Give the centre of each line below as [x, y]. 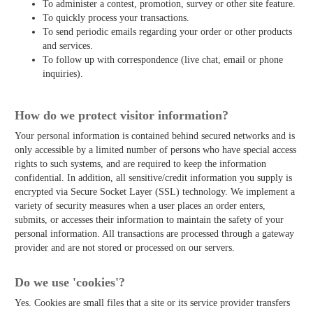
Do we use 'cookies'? [70, 282]
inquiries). [63, 73]
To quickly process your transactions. [116, 17]
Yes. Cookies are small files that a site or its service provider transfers [152, 303]
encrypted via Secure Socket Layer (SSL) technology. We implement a [155, 191]
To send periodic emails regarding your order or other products [167, 31]
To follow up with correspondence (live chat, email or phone [163, 59]
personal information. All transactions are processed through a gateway [154, 233]
